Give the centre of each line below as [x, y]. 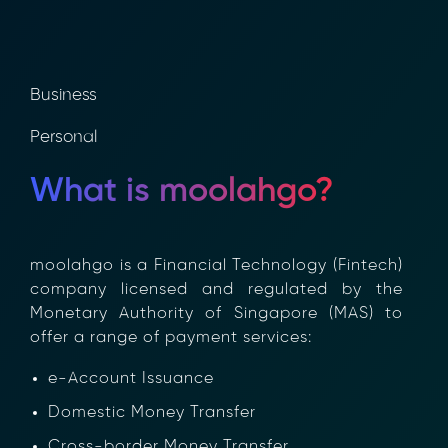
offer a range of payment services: [171, 338]
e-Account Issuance [131, 379]
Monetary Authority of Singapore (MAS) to [216, 314]
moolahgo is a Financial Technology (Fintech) [216, 266]
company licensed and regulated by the [216, 290]
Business [63, 94]
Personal [63, 137]
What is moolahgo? [182, 191]
